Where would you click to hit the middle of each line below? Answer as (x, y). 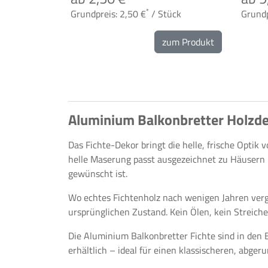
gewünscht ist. (98, 173)
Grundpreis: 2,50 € (108, 14)
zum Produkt (188, 42)
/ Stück (165, 14)
